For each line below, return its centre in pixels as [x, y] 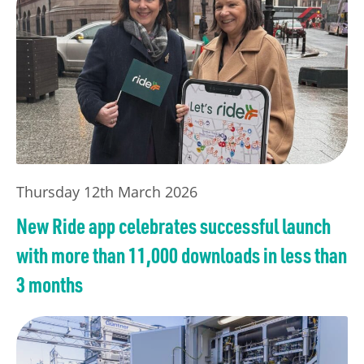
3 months [50, 284]
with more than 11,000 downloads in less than [182, 255]
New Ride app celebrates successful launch [173, 226]
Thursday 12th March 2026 [107, 192]
